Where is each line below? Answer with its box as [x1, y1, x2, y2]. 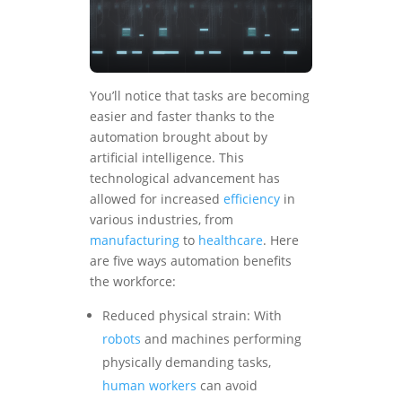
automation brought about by [90, 128, 267, 146]
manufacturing [90, 232, 179, 249]
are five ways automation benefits [90, 252, 292, 270]
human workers [102, 377, 197, 395]
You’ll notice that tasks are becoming [90, 87, 310, 105]
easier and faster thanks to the [90, 108, 275, 126]
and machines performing [141, 330, 301, 348]
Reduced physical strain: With [102, 307, 282, 325]
